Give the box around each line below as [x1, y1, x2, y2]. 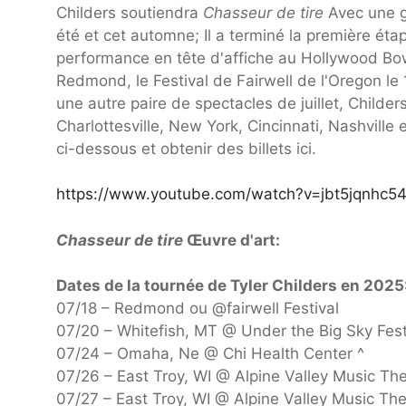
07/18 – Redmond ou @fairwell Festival [56, 299, 339, 318]
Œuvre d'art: [187, 230, 280, 249]
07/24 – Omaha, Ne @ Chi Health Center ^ [56, 344, 364, 363]
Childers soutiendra [56, 3, 203, 22]
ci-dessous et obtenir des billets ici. [56, 139, 316, 158]
